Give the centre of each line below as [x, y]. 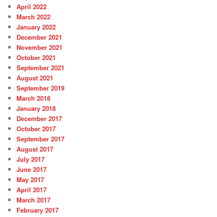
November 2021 [40, 47]
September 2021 [41, 68]
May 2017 [31, 180]
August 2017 [35, 149]
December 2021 [39, 37]
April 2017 [32, 190]
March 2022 [34, 17]
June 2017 [32, 170]
